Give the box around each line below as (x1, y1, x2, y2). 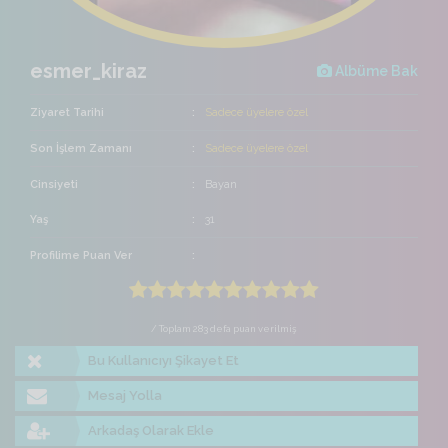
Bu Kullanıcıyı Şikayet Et (88, 353, 240, 369)
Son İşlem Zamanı (30, 142, 132, 156)
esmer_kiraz (30, 59, 147, 84)
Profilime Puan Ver (30, 249, 132, 263)
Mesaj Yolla (88, 388, 163, 404)
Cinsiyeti (30, 178, 78, 192)
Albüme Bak (332, 63, 418, 80)
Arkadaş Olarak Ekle (88, 423, 215, 439)
